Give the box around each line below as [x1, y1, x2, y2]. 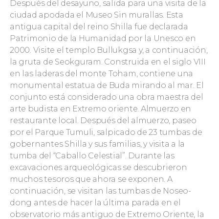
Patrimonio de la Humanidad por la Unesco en [10, 34, 196, 43]
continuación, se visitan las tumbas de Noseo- [10, 186, 191, 196]
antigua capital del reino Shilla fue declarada [10, 22, 188, 31]
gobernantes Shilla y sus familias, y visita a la [10, 139, 185, 149]
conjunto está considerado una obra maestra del [10, 92, 203, 102]
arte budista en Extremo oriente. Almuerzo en [10, 104, 191, 113]
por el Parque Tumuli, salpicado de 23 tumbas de [10, 128, 202, 137]
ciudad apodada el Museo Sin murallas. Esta [10, 10, 183, 20]
